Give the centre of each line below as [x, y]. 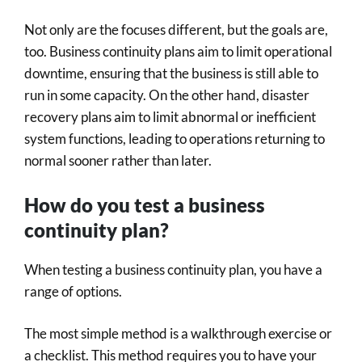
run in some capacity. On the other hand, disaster [167, 95]
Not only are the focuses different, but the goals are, [176, 29]
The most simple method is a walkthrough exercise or [178, 333]
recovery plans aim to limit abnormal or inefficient [170, 117]
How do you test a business [145, 204]
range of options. [73, 291]
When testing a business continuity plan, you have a [173, 269]
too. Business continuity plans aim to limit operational [178, 51]
